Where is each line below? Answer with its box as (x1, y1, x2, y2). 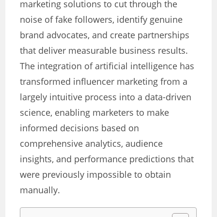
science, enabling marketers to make (20, 107, 170, 119)
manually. (20, 184, 61, 196)
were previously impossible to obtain (20, 169, 171, 181)
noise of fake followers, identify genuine (20, 14, 183, 26)
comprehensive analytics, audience (20, 138, 163, 150)
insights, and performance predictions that (20, 153, 194, 165)
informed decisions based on (20, 122, 139, 134)
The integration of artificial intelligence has (20, 60, 195, 72)
